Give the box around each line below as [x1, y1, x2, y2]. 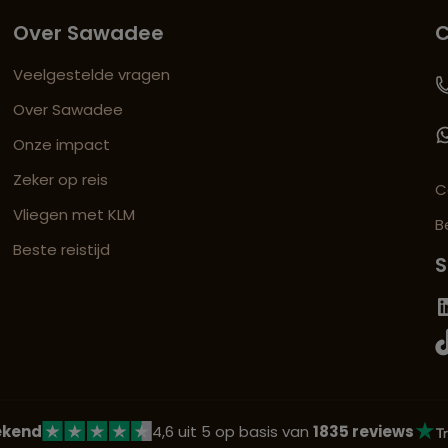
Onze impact [13, 134, 111, 156]
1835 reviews [312, 420, 414, 442]
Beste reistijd [13, 239, 111, 261]
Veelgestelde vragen [13, 64, 171, 86]
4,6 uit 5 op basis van [151, 420, 313, 442]
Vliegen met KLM [13, 204, 136, 226]
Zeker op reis [13, 169, 109, 191]
